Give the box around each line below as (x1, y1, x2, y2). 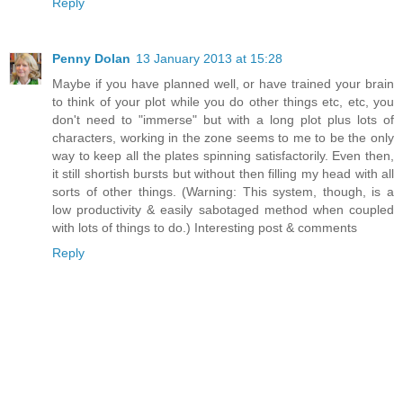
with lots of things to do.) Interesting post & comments (52, 220, 357, 235)
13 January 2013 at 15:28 (136, 51, 282, 66)
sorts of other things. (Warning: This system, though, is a (52, 184, 394, 199)
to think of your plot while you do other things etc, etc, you (52, 94, 394, 109)
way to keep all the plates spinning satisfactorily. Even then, (52, 148, 394, 163)
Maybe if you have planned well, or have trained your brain (52, 76, 394, 91)
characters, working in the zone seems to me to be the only (52, 130, 394, 145)
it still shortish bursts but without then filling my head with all (52, 166, 394, 181)
